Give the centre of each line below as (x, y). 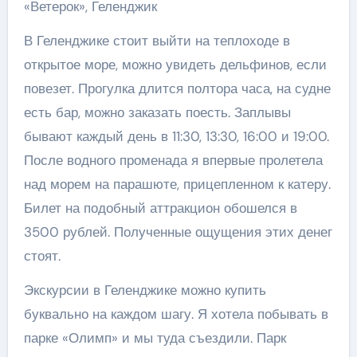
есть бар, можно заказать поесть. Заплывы (157, 112)
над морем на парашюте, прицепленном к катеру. (177, 184)
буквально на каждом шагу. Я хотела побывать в (176, 314)
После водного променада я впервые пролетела (173, 160)
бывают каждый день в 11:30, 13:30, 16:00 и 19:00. (176, 136)
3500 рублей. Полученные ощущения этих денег (178, 231)
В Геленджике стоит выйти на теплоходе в (157, 40)
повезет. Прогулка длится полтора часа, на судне (177, 88)
